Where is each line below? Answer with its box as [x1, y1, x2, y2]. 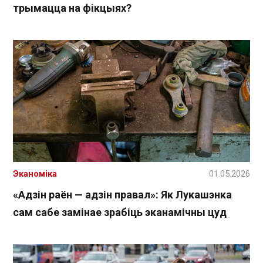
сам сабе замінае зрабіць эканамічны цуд [13, 206, 227, 219]
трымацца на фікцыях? [13, 1, 131, 14]
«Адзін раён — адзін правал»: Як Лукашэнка [13, 188, 232, 201]
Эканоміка [13, 168, 57, 180]
